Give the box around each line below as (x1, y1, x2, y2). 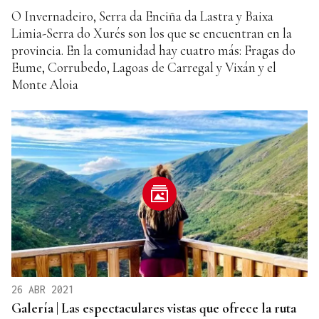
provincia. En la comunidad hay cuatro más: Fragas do (11, 41, 296, 58)
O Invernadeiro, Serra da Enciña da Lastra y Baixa (11, 7, 273, 24)
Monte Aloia (11, 75, 78, 93)
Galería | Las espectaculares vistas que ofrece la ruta (11, 299, 296, 316)
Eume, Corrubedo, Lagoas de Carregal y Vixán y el (11, 58, 276, 75)
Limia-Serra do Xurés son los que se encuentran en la (11, 24, 292, 41)
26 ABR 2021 (11, 283, 74, 296)
